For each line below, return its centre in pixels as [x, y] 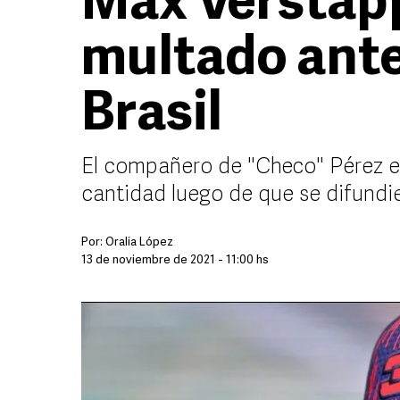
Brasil [152, 116]
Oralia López [139, 242]
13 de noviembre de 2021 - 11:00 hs [175, 260]
